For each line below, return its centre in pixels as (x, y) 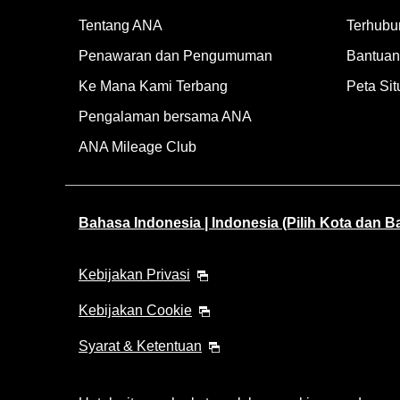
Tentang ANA (121, 25)
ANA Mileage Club (137, 147)
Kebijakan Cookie (135, 310)
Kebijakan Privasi (134, 275)
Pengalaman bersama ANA (165, 117)
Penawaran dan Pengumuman (175, 56)
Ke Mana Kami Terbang (153, 86)
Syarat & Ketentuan (140, 346)
